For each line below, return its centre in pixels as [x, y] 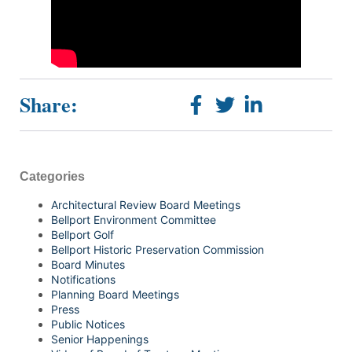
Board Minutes [88, 264]
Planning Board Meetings [115, 294]
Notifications [83, 279]
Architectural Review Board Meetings [146, 204]
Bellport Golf [82, 234]
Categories [52, 176]
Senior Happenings [100, 339]
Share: [49, 105]
